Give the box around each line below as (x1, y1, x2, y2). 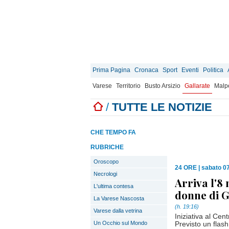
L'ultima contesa (94, 183, 133, 189)
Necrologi (94, 171, 117, 177)
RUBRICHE (90, 144, 124, 151)
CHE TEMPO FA (90, 129, 136, 136)
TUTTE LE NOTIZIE (112, 101, 212, 113)
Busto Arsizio (145, 82, 180, 89)
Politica (203, 66, 223, 74)
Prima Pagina (93, 66, 130, 74)
